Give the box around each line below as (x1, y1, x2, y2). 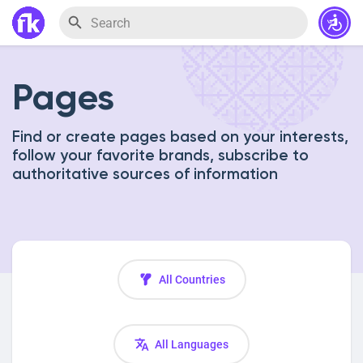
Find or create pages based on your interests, (12, 130, 348, 145)
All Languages (155, 338, 228, 351)
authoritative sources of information (12, 167, 278, 182)
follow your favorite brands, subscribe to (12, 148, 309, 164)
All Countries (158, 273, 225, 286)
